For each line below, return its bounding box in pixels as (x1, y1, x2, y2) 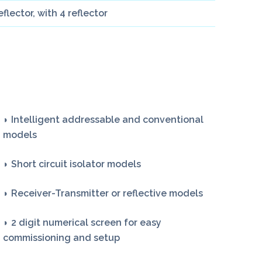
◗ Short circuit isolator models (3, 158, 142, 170)
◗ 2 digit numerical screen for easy (3, 217, 162, 229)
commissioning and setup (3, 232, 120, 244)
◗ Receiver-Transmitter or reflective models (3, 188, 204, 199)
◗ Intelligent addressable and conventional (3, 114, 204, 126)
